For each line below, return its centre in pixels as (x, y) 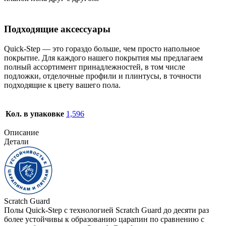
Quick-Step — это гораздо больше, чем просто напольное (102, 48)
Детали (16, 141)
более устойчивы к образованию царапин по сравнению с (104, 219)
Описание (21, 132)
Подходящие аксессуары (57, 29)
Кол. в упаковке (35, 114)
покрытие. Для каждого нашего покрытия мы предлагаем (103, 58)
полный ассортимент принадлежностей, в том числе (95, 67)
